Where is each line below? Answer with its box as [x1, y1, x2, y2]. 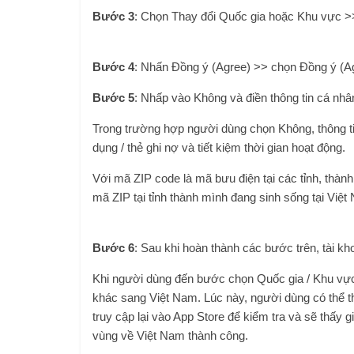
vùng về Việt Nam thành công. [92, 329, 248, 342]
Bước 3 [92, 9, 134, 23]
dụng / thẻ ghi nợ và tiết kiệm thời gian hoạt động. [92, 141, 345, 154]
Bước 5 [92, 91, 134, 104]
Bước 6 [92, 241, 134, 254]
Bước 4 [92, 60, 134, 73]
